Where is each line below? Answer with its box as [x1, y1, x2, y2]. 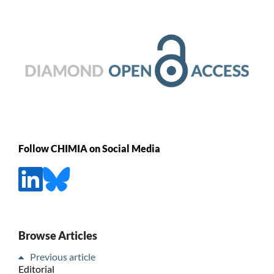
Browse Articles [18, 228, 97, 242]
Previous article [29, 250, 95, 262]
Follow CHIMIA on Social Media [18, 143, 160, 155]
